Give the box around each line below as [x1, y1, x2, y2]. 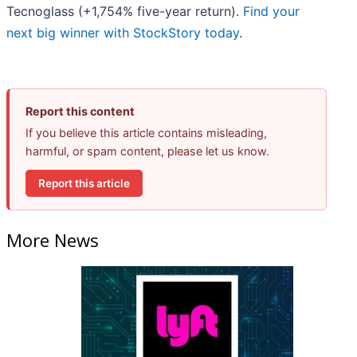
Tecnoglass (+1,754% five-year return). [6, 3, 243, 20]
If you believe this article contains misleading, [25, 126, 267, 140]
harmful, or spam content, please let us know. [25, 144, 269, 159]
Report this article [38, 176, 130, 190]
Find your [243, 3, 300, 20]
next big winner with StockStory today [6, 25, 239, 41]
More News [6, 227, 99, 252]
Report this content [25, 104, 135, 119]
